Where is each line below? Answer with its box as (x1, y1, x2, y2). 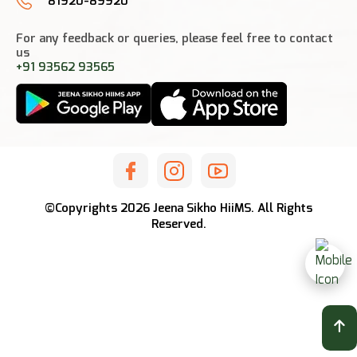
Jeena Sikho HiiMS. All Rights (150, 202, 312, 214)
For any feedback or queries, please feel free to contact (16, 33, 333, 45)
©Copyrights (45, 202, 120, 214)
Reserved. (151, 218, 206, 230)
